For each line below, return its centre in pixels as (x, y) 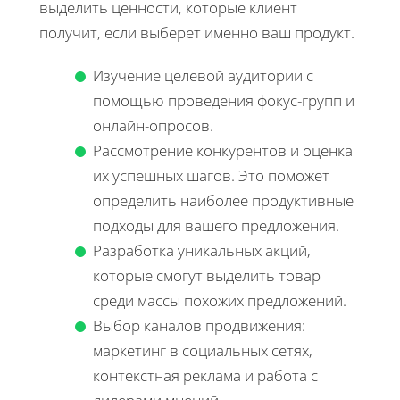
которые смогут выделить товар (207, 275)
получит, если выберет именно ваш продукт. (197, 32)
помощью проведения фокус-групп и (224, 100)
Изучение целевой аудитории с (203, 75)
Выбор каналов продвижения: (199, 325)
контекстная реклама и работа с (205, 375)
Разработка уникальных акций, (202, 250)
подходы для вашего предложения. (216, 225)
